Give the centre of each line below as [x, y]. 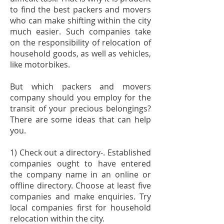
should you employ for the [98, 97]
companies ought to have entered [80, 163]
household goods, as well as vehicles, [80, 53]
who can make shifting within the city [80, 20]
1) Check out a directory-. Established [80, 152]
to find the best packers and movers [80, 9]
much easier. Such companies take [80, 31]
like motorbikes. [40, 64]
